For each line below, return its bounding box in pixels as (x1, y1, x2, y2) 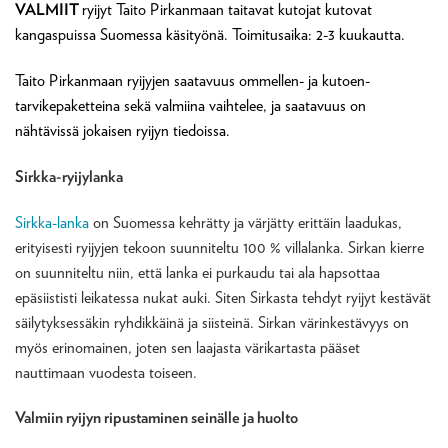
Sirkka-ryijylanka (15, 166, 123, 185)
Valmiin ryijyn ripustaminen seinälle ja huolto (15, 408, 298, 427)
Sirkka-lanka (15, 212, 89, 232)
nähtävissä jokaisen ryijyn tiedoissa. (15, 121, 230, 141)
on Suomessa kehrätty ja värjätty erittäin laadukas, (89, 212, 402, 232)
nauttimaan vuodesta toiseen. (15, 362, 197, 382)
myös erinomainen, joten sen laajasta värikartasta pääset (15, 337, 360, 357)
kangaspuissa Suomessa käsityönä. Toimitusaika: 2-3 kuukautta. (15, 25, 405, 45)
